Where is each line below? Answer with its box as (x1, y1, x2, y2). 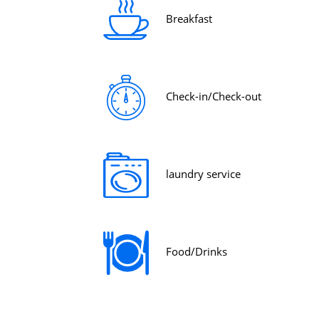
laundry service (166, 167, 241, 182)
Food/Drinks (166, 244, 227, 259)
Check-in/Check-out (166, 89, 261, 104)
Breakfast (166, 11, 212, 26)
